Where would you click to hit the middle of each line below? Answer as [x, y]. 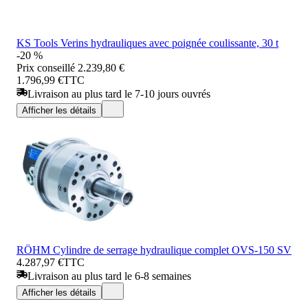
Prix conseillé [46, 67]
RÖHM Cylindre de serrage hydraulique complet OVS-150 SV [154, 250]
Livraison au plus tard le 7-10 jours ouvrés [119, 93]
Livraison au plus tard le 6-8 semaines [109, 276]
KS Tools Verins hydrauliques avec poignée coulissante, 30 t [147, 43]
